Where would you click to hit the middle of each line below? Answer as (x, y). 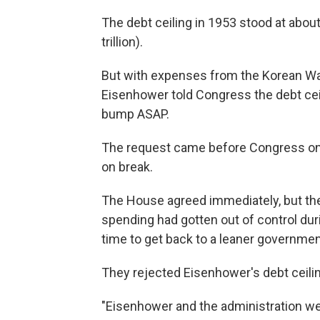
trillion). (122, 41)
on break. (127, 166)
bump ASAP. (135, 114)
